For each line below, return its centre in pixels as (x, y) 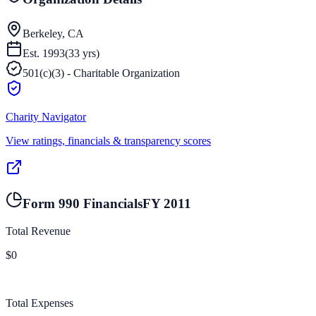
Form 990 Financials (83, 204)
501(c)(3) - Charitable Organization (101, 73)
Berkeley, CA (53, 33)
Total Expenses (39, 303)
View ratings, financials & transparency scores (108, 140)
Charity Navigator (46, 116)
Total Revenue (38, 231)
